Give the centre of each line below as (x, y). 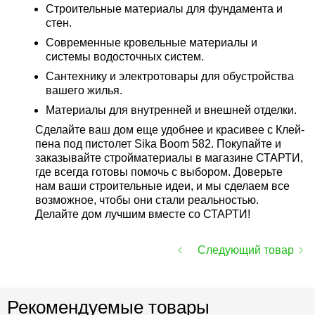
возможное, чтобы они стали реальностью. (147, 200)
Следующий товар (246, 250)
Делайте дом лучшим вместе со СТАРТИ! (143, 214)
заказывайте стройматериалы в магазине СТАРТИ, (169, 158)
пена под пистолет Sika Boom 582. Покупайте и (158, 144)
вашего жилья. (84, 90)
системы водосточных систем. (125, 57)
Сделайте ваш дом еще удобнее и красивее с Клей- (170, 130)
